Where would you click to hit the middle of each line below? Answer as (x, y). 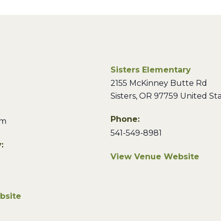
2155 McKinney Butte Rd (159, 83)
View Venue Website (155, 157)
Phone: (125, 119)
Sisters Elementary (151, 70)
